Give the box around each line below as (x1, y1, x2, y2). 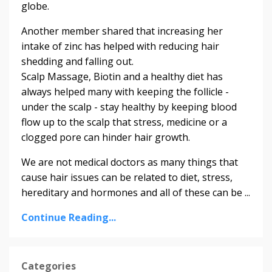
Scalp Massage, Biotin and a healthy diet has (21, 69, 223, 83)
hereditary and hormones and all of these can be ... (21, 185, 250, 199)
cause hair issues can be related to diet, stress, (21, 170, 233, 184)
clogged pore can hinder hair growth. (21, 130, 190, 144)
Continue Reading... (21, 210, 116, 224)
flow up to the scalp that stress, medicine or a (21, 115, 227, 129)
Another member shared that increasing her (21, 24, 223, 38)
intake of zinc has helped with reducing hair (21, 39, 219, 53)
